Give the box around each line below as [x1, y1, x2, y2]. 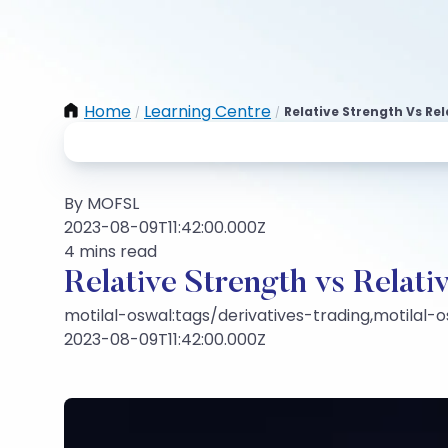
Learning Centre [144, 100, 271, 123]
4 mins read [64, 240, 157, 263]
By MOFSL [64, 192, 139, 215]
